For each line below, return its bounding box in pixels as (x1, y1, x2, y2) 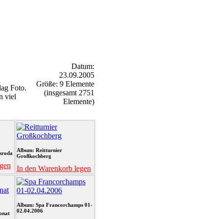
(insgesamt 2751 (44, 88, 94, 97)
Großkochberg (17, 153, 51, 159)
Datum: (71, 62, 94, 70)
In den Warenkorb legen (17, 164, 91, 173)
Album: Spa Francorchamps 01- (17, 202, 92, 208)
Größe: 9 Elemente (36, 80, 94, 88)
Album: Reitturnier (17, 147, 62, 153)
